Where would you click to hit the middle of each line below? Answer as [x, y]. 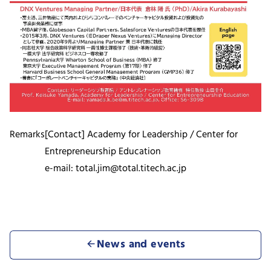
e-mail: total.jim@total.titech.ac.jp [116, 169]
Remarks [27, 135]
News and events [141, 245]
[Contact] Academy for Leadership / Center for [141, 135]
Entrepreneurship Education [103, 152]
